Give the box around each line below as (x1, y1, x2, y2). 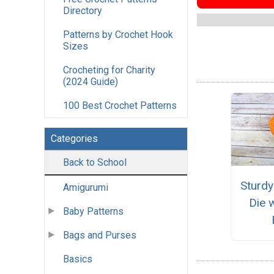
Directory (63, 5, 102, 17)
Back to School (63, 157, 127, 169)
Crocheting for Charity (63, 64, 155, 76)
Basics (63, 253, 92, 265)
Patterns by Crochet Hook (63, 29, 173, 41)
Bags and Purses (63, 229, 136, 242)
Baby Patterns (63, 206, 124, 218)
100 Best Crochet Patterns (63, 100, 177, 112)
